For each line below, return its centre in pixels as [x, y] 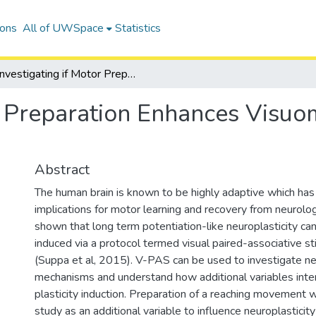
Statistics [138, 28]
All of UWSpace [63, 28]
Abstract [62, 170]
